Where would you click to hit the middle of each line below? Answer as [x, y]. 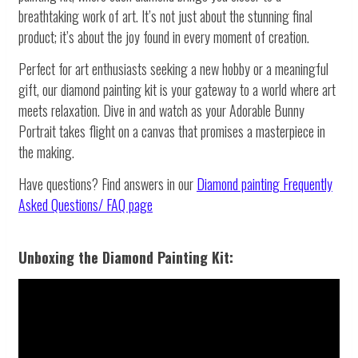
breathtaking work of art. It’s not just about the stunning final [165, 16]
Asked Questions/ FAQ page [86, 205]
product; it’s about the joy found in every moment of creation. [164, 37]
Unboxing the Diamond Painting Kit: [126, 258]
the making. [46, 152]
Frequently [308, 184]
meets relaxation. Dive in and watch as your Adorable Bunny [161, 111]
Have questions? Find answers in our [107, 184]
